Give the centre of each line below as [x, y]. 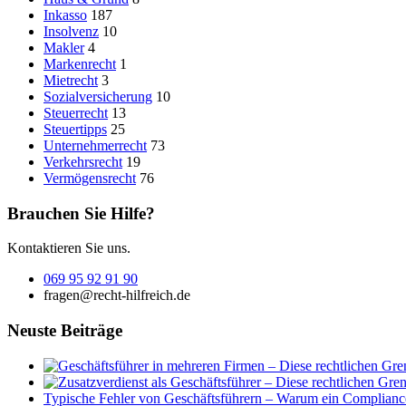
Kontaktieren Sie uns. [69, 248]
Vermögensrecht [90, 178]
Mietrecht [71, 80]
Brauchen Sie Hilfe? [81, 213]
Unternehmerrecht [95, 145]
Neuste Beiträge [65, 331]
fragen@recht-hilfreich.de [117, 295]
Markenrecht [80, 63]
